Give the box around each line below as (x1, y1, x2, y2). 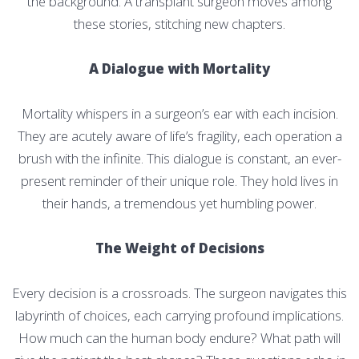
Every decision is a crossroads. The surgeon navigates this (12, 283, 347, 302)
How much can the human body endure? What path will (18, 328, 341, 347)
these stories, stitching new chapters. (74, 14, 285, 33)
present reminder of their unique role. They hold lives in (21, 171, 338, 190)
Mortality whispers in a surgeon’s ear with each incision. (21, 103, 338, 123)
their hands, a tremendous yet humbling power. (42, 193, 317, 212)
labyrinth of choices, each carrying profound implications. (15, 305, 344, 325)
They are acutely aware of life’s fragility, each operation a (17, 126, 342, 145)
